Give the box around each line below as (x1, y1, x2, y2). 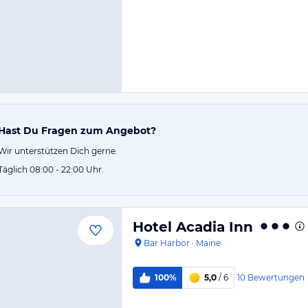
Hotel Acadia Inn (133, 219, 253, 235)
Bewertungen (247, 272, 305, 283)
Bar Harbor (144, 238, 190, 248)
